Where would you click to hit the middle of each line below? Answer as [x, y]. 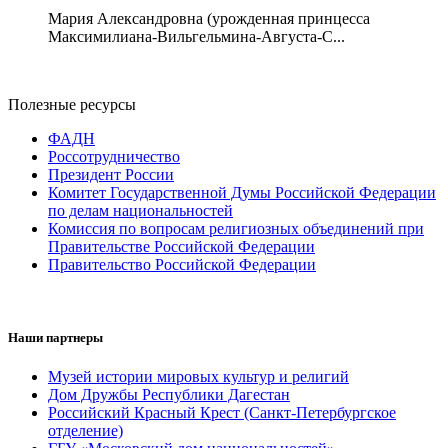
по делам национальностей [140, 210]
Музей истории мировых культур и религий [198, 376]
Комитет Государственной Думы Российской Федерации [242, 192]
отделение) [85, 430]
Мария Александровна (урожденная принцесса [209, 18]
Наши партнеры [55, 337]
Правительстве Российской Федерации [181, 246]
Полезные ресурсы [72, 104]
